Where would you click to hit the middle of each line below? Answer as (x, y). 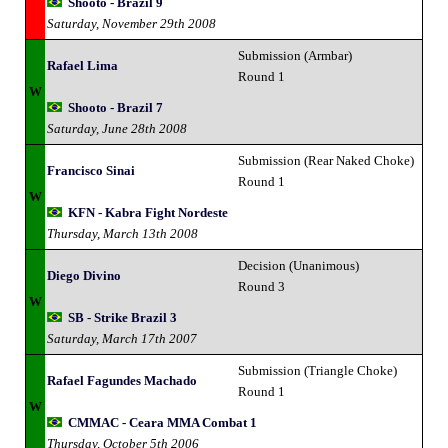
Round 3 (261, 286)
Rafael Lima (82, 65)
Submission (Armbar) (295, 55)
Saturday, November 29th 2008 (131, 23)
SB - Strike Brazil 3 (122, 317)
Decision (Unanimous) (298, 265)
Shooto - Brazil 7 (115, 107)
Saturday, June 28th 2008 (117, 128)
